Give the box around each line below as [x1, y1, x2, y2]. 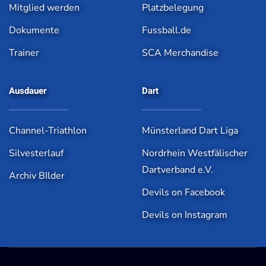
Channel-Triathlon [9, 123, 87, 137]
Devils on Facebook [142, 185, 225, 199]
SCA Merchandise [142, 46, 218, 59]
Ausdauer [9, 84, 46, 97]
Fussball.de [142, 23, 191, 37]
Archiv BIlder [9, 169, 65, 182]
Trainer [9, 46, 39, 59]
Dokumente [9, 23, 59, 37]
